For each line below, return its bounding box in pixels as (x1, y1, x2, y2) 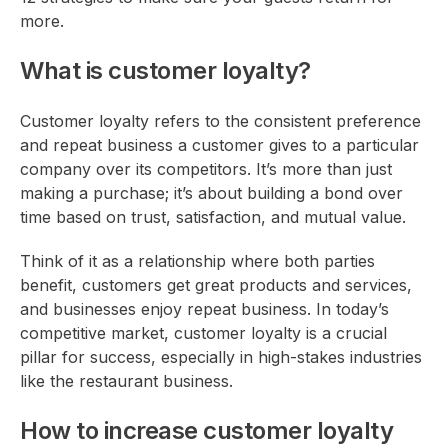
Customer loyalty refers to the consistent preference (20, 111, 421, 131)
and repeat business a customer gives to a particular (20, 135, 419, 155)
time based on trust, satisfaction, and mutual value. (20, 207, 406, 227)
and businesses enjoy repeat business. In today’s (20, 299, 389, 319)
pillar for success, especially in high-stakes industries (20, 347, 422, 367)
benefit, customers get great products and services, (20, 275, 412, 295)
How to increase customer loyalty (20, 416, 393, 445)
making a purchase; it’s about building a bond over (20, 183, 403, 203)
